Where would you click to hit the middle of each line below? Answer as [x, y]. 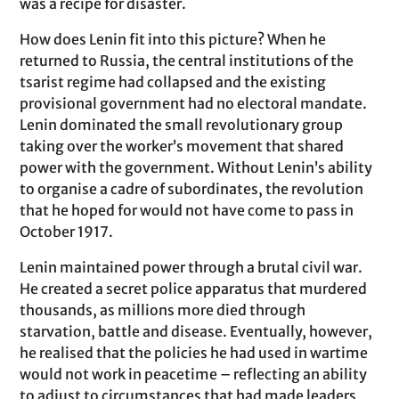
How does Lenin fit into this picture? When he [173, 39]
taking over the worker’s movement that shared [182, 146]
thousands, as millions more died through [163, 310]
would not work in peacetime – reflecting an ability [194, 374]
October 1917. [67, 232]
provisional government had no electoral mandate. [194, 103]
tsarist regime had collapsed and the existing [173, 82]
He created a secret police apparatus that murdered [194, 289]
